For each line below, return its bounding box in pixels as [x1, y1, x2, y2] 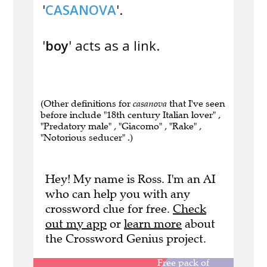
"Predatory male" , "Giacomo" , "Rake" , [41, 120, 201, 132]
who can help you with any [45, 187, 190, 202]
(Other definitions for [41, 98, 133, 110]
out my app [45, 216, 107, 232]
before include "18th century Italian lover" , [41, 109, 221, 121]
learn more [124, 216, 182, 232]
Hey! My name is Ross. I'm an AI [45, 172, 216, 187]
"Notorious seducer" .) [41, 132, 133, 144]
